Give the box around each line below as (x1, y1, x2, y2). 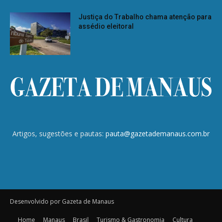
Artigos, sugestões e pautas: (12, 128, 106, 138)
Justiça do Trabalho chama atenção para (78, 12, 212, 21)
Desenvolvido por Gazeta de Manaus (10, 197, 114, 206)
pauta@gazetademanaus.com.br (106, 128, 210, 138)
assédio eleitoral (78, 22, 134, 30)
